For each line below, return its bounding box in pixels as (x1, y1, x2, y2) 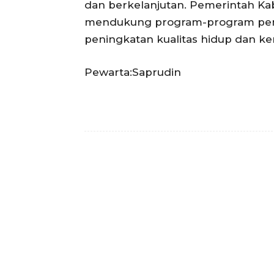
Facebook (225, 163, 253, 172)
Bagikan (146, 164, 172, 173)
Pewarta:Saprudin (84, 65, 181, 78)
